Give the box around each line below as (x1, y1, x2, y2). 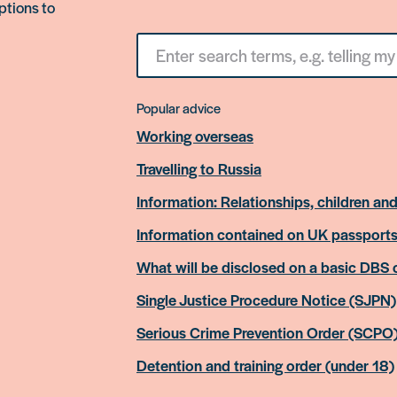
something (136, 65, 195, 83)
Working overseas (136, 125, 253, 146)
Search (136, 31, 175, 50)
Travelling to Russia (136, 158, 261, 179)
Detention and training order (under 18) (136, 354, 394, 376)
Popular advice (136, 98, 221, 117)
